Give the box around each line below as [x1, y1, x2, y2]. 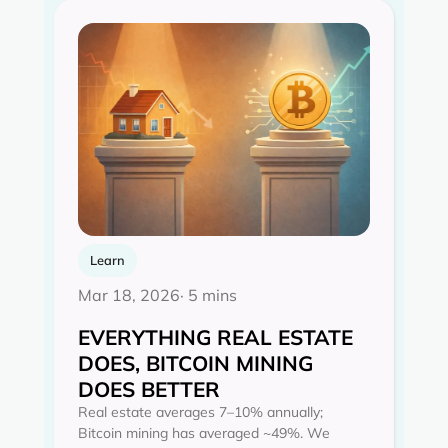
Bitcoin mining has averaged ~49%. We [78, 423, 330, 442]
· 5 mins [180, 284, 237, 305]
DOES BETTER [78, 375, 220, 402]
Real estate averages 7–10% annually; [78, 402, 323, 421]
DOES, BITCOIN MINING [78, 349, 313, 376]
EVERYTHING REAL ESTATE [78, 323, 353, 350]
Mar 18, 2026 [78, 284, 180, 305]
